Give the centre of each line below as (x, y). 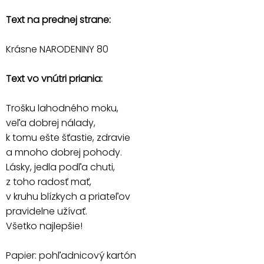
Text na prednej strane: (58, 19)
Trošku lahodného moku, (62, 108)
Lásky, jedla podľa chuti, (60, 167)
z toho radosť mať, (49, 181)
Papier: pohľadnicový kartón (71, 255)
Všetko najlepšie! (44, 226)
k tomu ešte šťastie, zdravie (68, 137)
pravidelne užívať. (47, 211)
